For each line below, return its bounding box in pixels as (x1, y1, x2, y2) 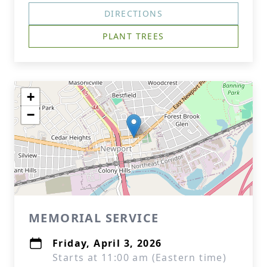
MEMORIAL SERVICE (29, 210, 159, 226)
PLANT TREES (103, 30, 164, 42)
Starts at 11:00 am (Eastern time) (52, 251, 227, 264)
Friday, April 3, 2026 (52, 237, 162, 250)
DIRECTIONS (104, 8, 163, 19)
